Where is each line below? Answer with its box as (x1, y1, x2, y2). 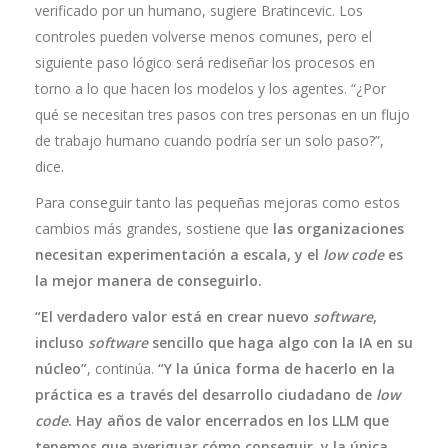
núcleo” (35, 359, 87, 378)
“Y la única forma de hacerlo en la (158, 359, 395, 378)
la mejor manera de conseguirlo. (35, 271, 262, 290)
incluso (35, 333, 88, 352)
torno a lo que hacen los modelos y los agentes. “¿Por (35, 79, 386, 98)
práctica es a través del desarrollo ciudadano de (35, 385, 376, 404)
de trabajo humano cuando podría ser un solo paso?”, (35, 131, 384, 150)
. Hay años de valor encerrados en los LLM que (68, 411, 389, 430)
